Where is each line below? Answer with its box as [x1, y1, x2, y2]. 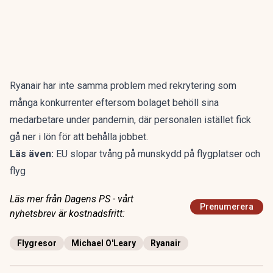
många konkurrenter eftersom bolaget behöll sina [10, 97, 219, 108]
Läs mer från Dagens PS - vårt [10, 193, 133, 205]
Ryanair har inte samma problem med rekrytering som [10, 80, 236, 91]
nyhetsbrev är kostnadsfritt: [10, 208, 125, 219]
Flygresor [17, 238, 57, 248]
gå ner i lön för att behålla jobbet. [10, 131, 148, 143]
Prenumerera [200, 202, 253, 211]
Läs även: [10, 148, 56, 160]
